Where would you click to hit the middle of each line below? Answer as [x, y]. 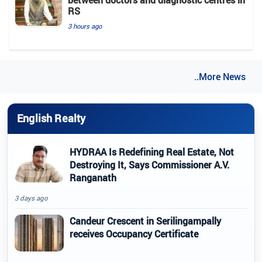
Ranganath [93, 177]
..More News [220, 76]
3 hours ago [85, 26]
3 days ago [31, 198]
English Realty [51, 118]
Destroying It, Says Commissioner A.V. [149, 165]
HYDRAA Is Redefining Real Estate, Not [152, 152]
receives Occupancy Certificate [134, 234]
